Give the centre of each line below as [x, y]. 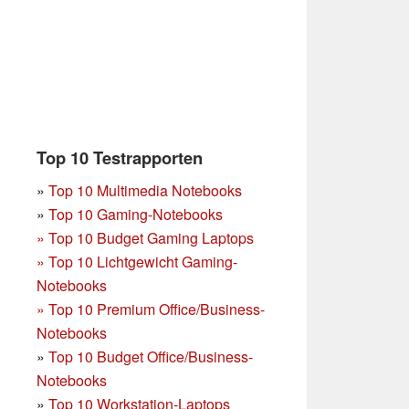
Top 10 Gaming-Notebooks [136, 214]
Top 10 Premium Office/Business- [157, 309]
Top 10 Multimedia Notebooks [145, 190]
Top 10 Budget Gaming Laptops [151, 237]
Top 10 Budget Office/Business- [151, 356]
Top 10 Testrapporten [120, 157]
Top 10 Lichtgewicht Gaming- [143, 261]
